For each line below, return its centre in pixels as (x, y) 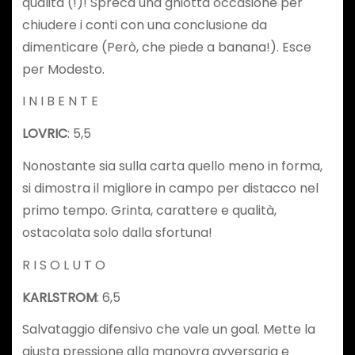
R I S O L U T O (63, 265)
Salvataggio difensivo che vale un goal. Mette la (168, 330)
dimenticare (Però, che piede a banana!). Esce (166, 47)
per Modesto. (63, 69)
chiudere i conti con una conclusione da (144, 25)
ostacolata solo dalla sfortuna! (117, 232)
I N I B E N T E (60, 101)
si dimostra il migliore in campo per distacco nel (170, 188)
